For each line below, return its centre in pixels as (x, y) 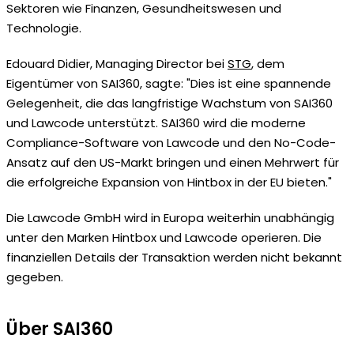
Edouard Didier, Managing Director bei (117, 63)
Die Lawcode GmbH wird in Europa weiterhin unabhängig (170, 217)
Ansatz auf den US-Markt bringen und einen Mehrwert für (173, 162)
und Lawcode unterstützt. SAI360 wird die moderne (156, 122)
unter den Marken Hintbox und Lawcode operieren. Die (164, 237)
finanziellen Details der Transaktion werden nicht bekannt (174, 257)
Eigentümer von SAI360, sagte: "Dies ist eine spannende (169, 83)
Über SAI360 (60, 329)
